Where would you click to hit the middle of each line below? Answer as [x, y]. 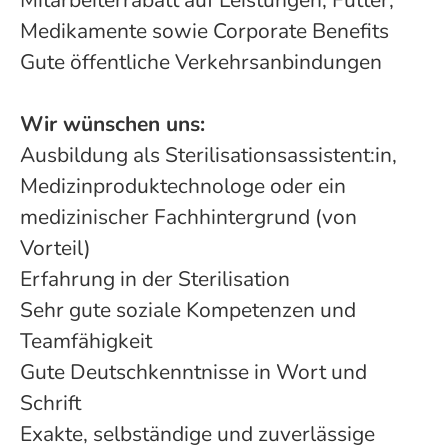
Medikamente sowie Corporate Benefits [204, 31]
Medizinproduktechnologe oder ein [183, 186]
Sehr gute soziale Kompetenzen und [188, 310]
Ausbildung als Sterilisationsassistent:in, [208, 155]
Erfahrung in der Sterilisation [157, 279]
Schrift [53, 403]
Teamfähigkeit [86, 341]
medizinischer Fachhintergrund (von [188, 217]
